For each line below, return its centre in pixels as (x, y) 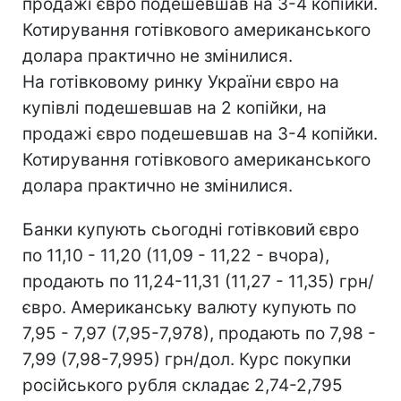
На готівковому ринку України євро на (181, 81)
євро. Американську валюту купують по (189, 307)
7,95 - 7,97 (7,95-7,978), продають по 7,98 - (199, 333)
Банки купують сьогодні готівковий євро (191, 229)
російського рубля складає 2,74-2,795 (183, 385)
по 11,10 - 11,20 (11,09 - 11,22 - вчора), (176, 255)
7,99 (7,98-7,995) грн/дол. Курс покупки (187, 359)
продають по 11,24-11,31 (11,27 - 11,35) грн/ (198, 281)
